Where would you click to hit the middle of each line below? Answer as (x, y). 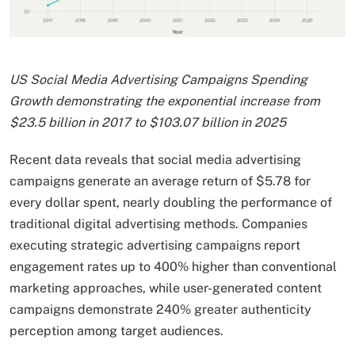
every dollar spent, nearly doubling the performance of (171, 202)
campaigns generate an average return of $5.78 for (160, 181)
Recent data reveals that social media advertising (155, 159)
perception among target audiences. (116, 330)
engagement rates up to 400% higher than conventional (173, 266)
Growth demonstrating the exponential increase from (165, 101)
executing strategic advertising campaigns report (155, 245)
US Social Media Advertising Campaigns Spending (158, 79)
